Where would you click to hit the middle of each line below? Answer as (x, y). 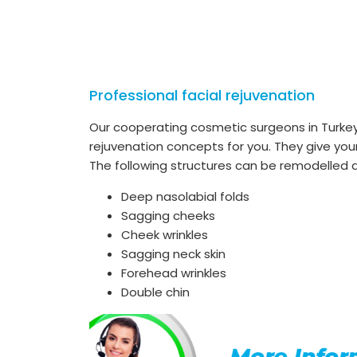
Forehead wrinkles (174, 273)
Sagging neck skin (173, 253)
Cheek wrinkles (165, 234)
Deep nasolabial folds (185, 196)
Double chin (155, 292)
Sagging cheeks (168, 215)
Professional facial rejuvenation (202, 95)
